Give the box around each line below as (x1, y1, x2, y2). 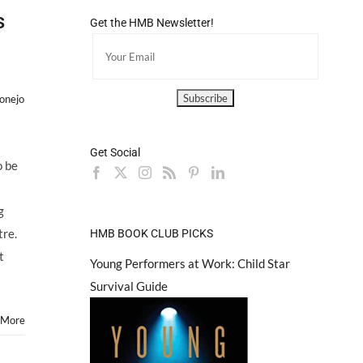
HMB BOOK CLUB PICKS (89, 226, 213, 240)
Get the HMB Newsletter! (89, 16, 214, 30)
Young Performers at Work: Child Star (89, 255, 290, 271)
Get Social (89, 146, 140, 160)
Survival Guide (89, 278, 168, 293)
